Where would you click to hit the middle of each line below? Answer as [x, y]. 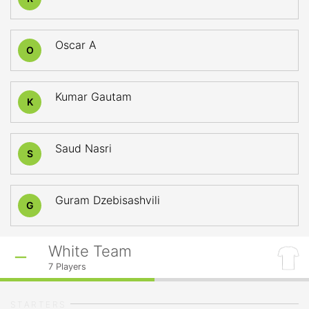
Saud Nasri [83, 148]
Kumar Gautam [93, 97]
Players [70, 267]
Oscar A [76, 45]
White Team [90, 251]
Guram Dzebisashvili [108, 200]
